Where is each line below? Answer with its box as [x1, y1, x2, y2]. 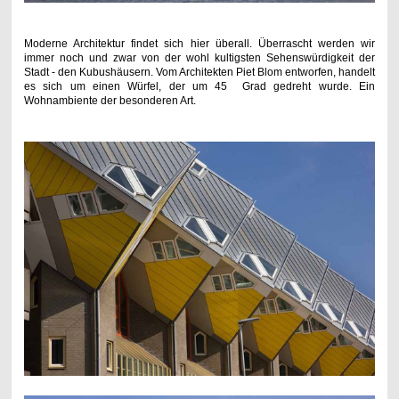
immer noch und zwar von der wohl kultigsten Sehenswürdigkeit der [23, 52, 376, 65]
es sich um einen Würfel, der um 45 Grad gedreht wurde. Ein [23, 80, 376, 94]
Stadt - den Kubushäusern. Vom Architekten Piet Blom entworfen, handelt [23, 66, 376, 79]
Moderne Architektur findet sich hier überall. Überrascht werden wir [23, 37, 376, 51]
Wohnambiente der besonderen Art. [23, 94, 196, 108]
